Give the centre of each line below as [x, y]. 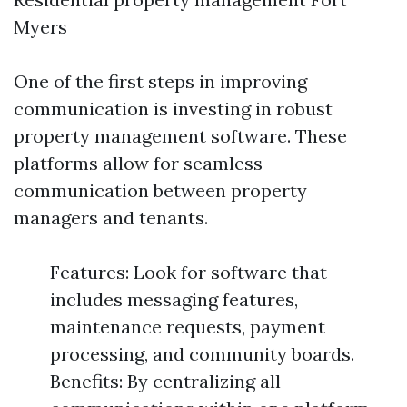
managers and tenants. [111, 218]
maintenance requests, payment [188, 327]
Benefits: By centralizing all [165, 381]
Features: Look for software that [189, 272]
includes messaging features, [174, 299]
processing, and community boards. [202, 354]
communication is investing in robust [173, 109]
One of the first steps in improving [160, 81]
